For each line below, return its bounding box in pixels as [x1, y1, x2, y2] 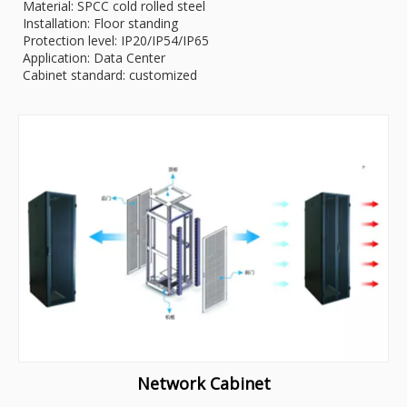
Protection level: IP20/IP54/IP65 [23, 32, 209, 50]
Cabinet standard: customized [23, 66, 197, 84]
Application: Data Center [23, 49, 165, 67]
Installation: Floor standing [23, 15, 178, 33]
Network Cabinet [136, 372, 271, 394]
